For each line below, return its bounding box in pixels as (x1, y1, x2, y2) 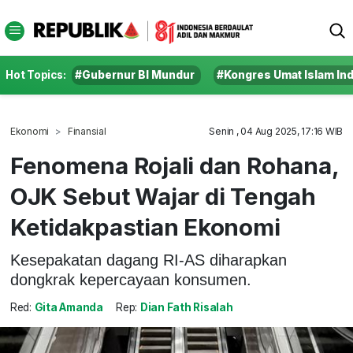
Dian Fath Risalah (139, 301, 233, 314)
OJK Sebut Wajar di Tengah (9, 182, 316, 210)
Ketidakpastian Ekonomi (9, 213, 281, 241)
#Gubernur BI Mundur (75, 69, 195, 81)
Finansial (67, 125, 106, 137)
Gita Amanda (34, 301, 103, 314)
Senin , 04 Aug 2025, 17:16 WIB (209, 125, 344, 137)
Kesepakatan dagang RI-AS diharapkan (9, 251, 287, 269)
